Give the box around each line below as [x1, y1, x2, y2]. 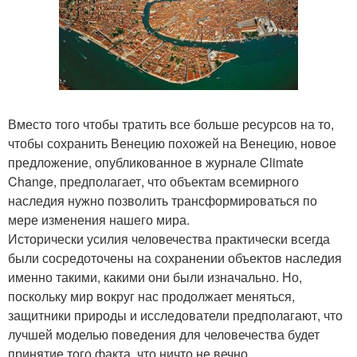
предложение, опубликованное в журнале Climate [8, 152, 304, 171]
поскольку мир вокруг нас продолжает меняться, [8, 286, 295, 305]
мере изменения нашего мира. [8, 210, 190, 229]
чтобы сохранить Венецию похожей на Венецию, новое [8, 133, 336, 152]
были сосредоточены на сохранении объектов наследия [8, 248, 342, 267]
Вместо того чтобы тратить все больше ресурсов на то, [8, 114, 334, 133]
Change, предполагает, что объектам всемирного [8, 171, 299, 190]
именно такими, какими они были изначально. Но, [8, 267, 302, 286]
